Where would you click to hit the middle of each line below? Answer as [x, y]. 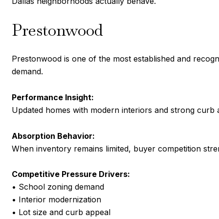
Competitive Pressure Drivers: [71, 174]
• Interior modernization [56, 200]
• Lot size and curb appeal [61, 212]
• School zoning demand [58, 187]
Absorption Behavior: [53, 136]
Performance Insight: [53, 98]
